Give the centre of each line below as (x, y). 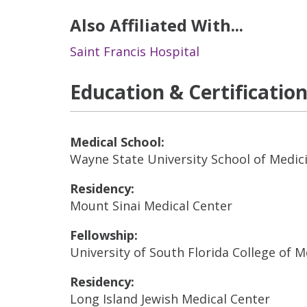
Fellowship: (104, 235)
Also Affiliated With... (157, 25)
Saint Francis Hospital (135, 51)
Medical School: (117, 142)
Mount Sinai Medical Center (151, 206)
